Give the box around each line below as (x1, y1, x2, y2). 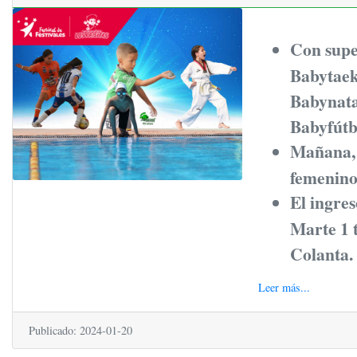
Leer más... (257, 279, 310, 295)
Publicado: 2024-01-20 (29, 322, 132, 338)
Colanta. (289, 241, 353, 265)
